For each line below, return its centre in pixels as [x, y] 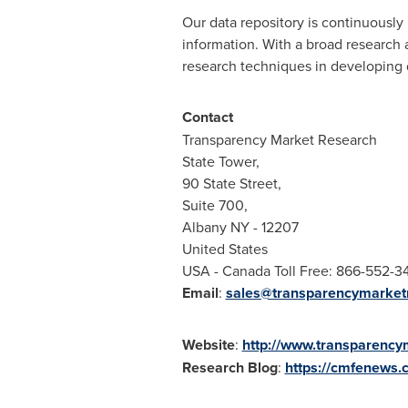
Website [208, 345]
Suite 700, [214, 205]
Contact [207, 117]
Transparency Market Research [279, 139]
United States [224, 249]
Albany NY [215, 227]
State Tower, [220, 161]
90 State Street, [231, 183]
